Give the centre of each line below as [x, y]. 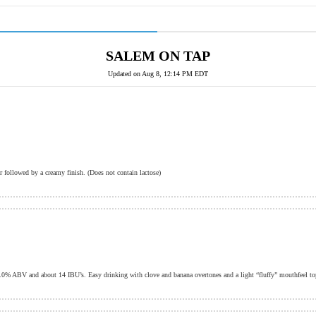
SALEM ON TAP [158, 56]
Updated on [125, 74]
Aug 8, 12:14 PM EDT [175, 74]
